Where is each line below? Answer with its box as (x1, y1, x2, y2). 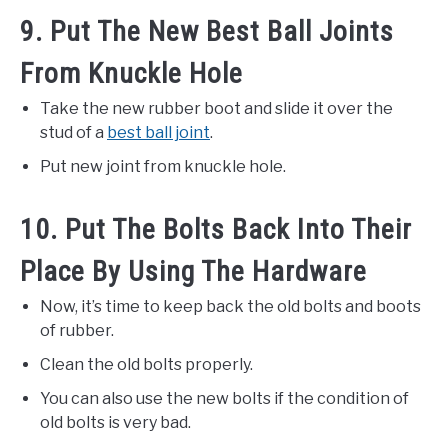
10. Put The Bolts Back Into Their (20, 212, 412, 246)
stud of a (40, 122, 107, 142)
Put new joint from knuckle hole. (40, 156, 286, 176)
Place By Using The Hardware (20, 254, 367, 288)
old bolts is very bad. (40, 412, 191, 432)
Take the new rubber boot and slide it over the (40, 98, 393, 118)
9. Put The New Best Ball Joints (20, 14, 394, 48)
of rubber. (40, 320, 114, 340)
